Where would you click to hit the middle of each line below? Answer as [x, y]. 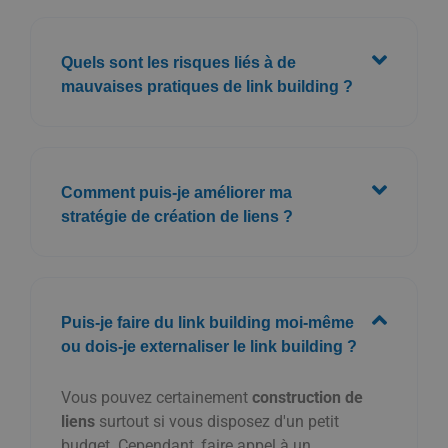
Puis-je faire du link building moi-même [207, 322]
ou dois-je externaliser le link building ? [209, 346]
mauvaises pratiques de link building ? [207, 86]
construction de [307, 397]
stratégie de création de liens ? [177, 216]
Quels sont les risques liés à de [178, 62]
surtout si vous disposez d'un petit [217, 421]
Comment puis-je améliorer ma [176, 192]
